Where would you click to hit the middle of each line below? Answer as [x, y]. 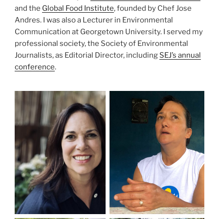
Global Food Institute [78, 8]
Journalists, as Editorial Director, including [87, 55]
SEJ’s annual [180, 55]
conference [35, 67]
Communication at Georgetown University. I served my [109, 32]
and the [28, 8]
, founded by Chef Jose [153, 8]
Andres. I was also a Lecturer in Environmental [94, 20]
